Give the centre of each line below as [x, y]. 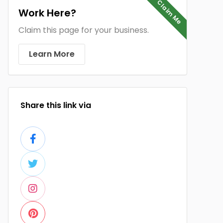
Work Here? [47, 13]
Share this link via [56, 105]
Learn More [52, 54]
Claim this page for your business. [84, 30]
